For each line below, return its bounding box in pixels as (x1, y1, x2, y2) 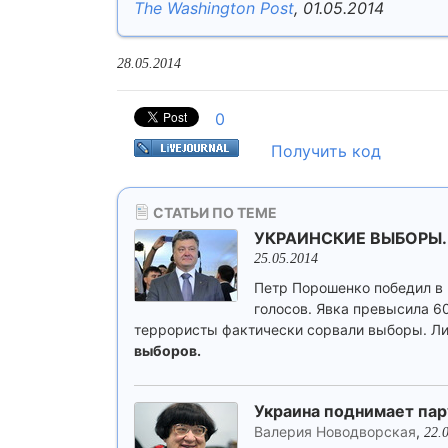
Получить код (271, 141, 381, 161)
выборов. (134, 342, 201, 359)
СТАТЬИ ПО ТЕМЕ (150, 204, 277, 221)
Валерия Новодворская (254, 423, 416, 440)
